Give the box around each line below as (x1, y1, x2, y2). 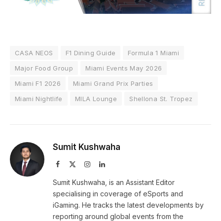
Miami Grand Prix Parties (73, 79, 153, 87)
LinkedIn (105, 160, 130, 167)
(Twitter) (75, 170, 101, 177)
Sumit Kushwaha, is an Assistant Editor (53, 178, 175, 186)
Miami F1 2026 (15, 79, 61, 87)
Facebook (59, 160, 86, 167)
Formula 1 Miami (128, 48, 180, 57)
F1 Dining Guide (65, 48, 116, 57)
